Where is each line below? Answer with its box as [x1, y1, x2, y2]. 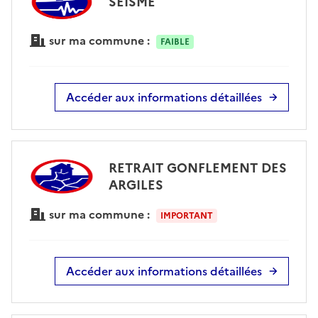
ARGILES [108, 175, 163, 194]
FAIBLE [160, 35, 190, 48]
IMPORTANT [160, 209, 213, 223]
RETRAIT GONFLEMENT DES [108, 158, 287, 177]
